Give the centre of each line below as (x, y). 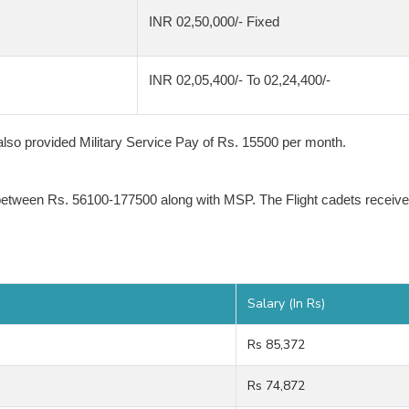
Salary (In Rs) (286, 304)
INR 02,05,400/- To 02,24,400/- (240, 80)
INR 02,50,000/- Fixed (214, 21)
